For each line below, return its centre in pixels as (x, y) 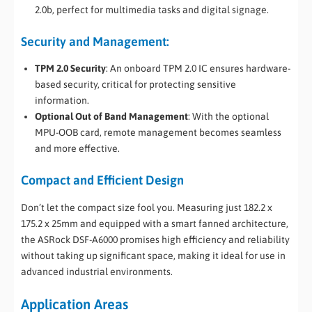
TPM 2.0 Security (70, 69)
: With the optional (228, 117)
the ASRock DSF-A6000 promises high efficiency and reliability (155, 239)
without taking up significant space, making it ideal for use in (153, 255)
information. (62, 101)
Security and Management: (95, 41)
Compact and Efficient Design (102, 180)
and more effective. (77, 149)
